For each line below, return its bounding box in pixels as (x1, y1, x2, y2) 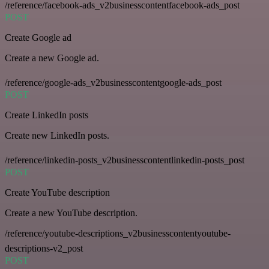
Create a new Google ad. (5, 52, 99, 63)
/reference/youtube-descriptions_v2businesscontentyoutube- (5, 228, 231, 238)
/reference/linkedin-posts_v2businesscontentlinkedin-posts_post (5, 154, 244, 165)
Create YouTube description (5, 187, 110, 198)
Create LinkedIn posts (5, 109, 88, 120)
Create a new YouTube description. (5, 207, 138, 218)
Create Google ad (5, 32, 71, 43)
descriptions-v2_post (5, 243, 83, 253)
